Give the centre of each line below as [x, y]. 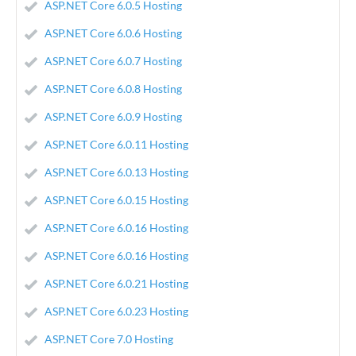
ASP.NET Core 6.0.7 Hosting [113, 61]
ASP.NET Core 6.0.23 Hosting [116, 311]
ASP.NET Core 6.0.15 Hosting [116, 200]
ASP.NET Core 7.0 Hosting [109, 339]
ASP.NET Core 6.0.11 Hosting [116, 144]
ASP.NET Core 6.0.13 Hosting [116, 172]
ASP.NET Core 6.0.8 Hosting [113, 89]
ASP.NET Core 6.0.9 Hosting [113, 116]
